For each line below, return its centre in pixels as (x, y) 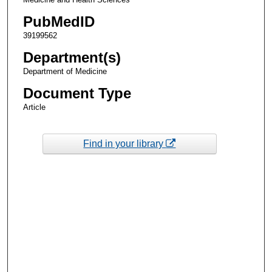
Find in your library (125, 143)
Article (34, 107)
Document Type (77, 93)
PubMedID (59, 22)
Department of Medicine (65, 72)
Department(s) (72, 58)
